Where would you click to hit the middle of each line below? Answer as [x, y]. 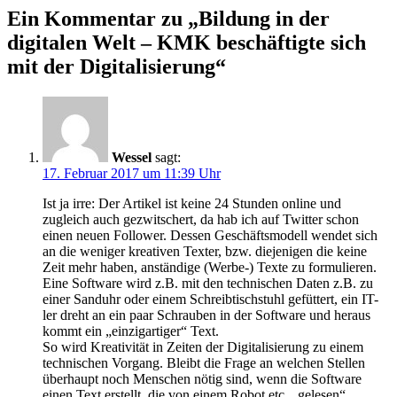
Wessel [132, 157]
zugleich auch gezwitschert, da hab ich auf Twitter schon [201, 219]
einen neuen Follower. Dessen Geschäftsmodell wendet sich [210, 235]
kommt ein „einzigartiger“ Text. [131, 331]
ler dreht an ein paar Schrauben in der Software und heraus [206, 315]
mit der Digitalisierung [111, 66]
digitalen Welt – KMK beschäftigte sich [187, 42]
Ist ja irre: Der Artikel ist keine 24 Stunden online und [192, 203]
